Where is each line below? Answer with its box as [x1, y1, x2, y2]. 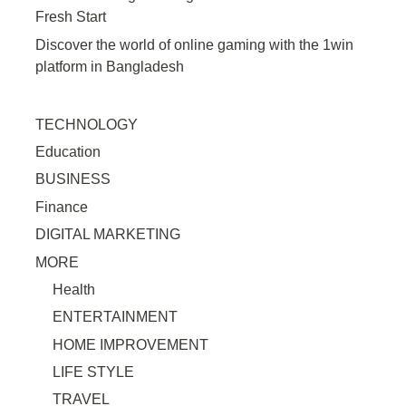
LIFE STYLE [53, 364, 135, 381]
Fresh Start [35, 9, 107, 25]
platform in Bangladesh [35, 58, 185, 74]
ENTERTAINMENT [53, 309, 179, 325]
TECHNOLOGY [35, 116, 139, 132]
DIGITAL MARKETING [35, 227, 181, 243]
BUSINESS [35, 171, 111, 188]
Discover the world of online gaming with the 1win [35, 36, 354, 53]
